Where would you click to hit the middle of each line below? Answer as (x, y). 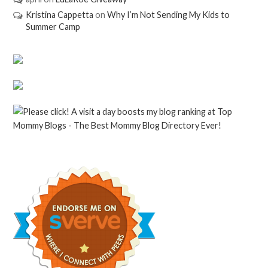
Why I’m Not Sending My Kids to (168, 15)
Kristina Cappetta (59, 15)
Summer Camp (53, 27)
